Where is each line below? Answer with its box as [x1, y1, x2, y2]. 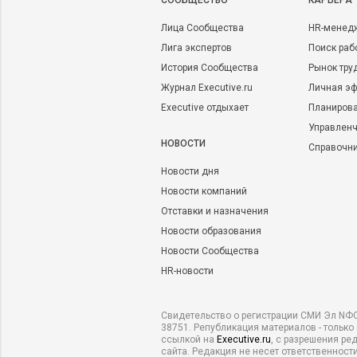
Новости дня [161, 166, 219, 177]
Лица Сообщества [161, 22, 244, 33]
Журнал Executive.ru [161, 82, 253, 93]
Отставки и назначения [161, 206, 269, 217]
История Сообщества [161, 62, 258, 73]
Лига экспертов [161, 42, 232, 53]
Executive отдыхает [161, 102, 249, 113]
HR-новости [161, 265, 214, 277]
